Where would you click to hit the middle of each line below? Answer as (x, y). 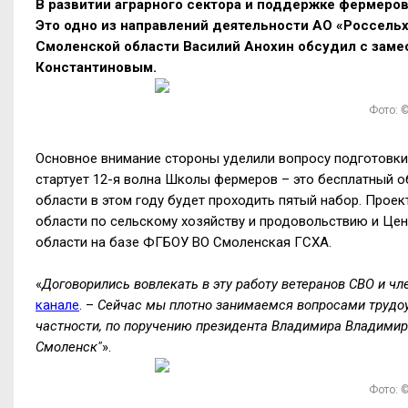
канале (57, 306)
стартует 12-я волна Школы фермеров (158, 180)
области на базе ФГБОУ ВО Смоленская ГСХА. (184, 243)
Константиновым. (96, 67)
